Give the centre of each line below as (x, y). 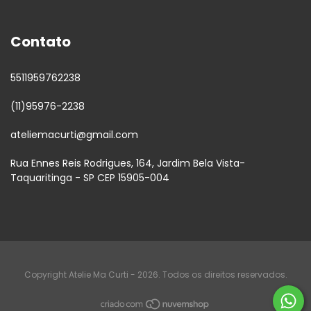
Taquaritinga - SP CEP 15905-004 (90, 178)
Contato (41, 42)
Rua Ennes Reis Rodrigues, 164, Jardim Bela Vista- (128, 163)
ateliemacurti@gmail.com (74, 135)
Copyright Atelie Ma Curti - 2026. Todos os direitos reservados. (155, 275)
